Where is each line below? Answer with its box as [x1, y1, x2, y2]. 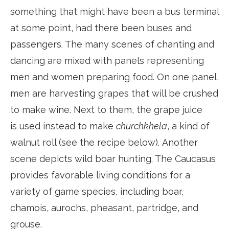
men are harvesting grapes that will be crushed [10, 88, 218, 99]
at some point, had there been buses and [10, 22, 192, 34]
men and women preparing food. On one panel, [10, 72, 219, 83]
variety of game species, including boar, [10, 186, 184, 197]
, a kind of [167, 121, 210, 132]
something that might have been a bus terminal [10, 6, 219, 17]
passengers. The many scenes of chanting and [10, 39, 214, 50]
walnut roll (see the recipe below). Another [10, 137, 198, 148]
